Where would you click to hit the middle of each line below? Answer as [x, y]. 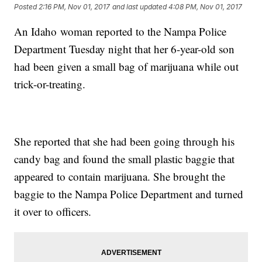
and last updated [140, 7]
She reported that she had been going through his [125, 142]
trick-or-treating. [50, 84]
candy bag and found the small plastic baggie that [125, 159]
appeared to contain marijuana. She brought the [120, 177]
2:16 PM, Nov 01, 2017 [75, 7]
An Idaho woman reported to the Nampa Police [120, 32]
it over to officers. [58, 212]
